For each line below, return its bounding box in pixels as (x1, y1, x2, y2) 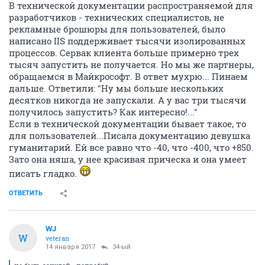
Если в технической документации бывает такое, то (9, 118, 246, 130)
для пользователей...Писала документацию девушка (9, 130, 250, 142)
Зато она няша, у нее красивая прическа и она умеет (9, 153, 247, 166)
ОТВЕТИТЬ (9, 189, 43, 198)
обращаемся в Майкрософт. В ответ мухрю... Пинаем (9, 70, 248, 83)
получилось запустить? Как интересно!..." (9, 106, 198, 118)
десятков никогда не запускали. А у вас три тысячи (9, 94, 246, 106)
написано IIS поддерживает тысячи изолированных (9, 35, 245, 47)
